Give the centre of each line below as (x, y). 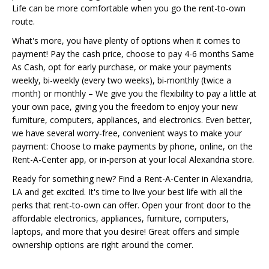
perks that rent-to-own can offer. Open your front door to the (131, 205)
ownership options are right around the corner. (103, 245)
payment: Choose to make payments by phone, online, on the (132, 146)
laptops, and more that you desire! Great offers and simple (126, 231)
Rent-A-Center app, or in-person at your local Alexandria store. (133, 159)
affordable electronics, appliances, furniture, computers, (120, 218)
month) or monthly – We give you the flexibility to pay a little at (134, 93)
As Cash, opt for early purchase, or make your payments (122, 67)
